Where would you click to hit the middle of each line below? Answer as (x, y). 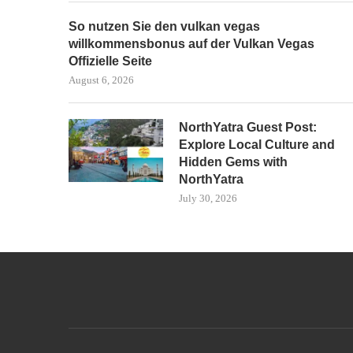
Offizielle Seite (110, 61)
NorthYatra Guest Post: (248, 127)
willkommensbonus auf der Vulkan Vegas (191, 44)
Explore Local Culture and (257, 145)
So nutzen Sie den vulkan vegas (164, 26)
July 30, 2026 (208, 198)
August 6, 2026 (101, 80)
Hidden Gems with (233, 162)
